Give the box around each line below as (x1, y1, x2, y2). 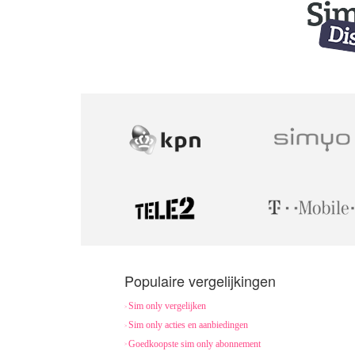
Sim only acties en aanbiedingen (128, 319, 248, 330)
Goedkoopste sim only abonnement (128, 338, 261, 349)
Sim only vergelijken (128, 300, 206, 311)
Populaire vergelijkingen (124, 270, 276, 291)
